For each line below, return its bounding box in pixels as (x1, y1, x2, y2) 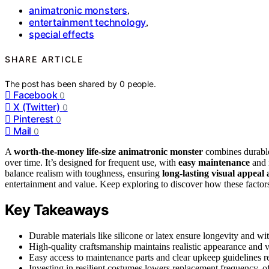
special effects (29, 28, 94, 40)
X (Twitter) (13, 100, 60, 113)
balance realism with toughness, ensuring (5, 168, 162, 178)
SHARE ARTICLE (5, 54, 83, 65)
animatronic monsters (29, 4, 127, 16)
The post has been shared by (5, 78, 120, 89)
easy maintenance (178, 157, 250, 168)
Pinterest (13, 112, 54, 125)
